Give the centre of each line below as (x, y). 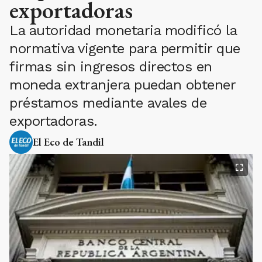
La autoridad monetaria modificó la (123, 30)
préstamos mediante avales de (108, 103)
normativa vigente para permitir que (125, 49)
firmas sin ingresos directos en (111, 67)
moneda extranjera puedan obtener (122, 85)
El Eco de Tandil (68, 142)
